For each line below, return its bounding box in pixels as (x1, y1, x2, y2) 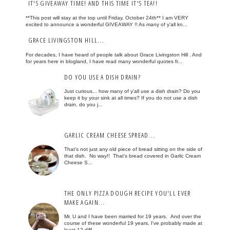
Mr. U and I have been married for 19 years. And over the (64, 214, 201, 220)
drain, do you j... (64, 102, 103, 108)
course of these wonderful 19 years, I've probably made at (64, 220, 202, 226)
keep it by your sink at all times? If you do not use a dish (64, 95, 198, 101)
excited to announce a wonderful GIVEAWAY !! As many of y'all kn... (25, 22, 187, 28)
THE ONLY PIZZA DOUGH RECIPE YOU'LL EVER (64, 188, 191, 198)
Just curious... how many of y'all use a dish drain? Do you (64, 88, 200, 94)
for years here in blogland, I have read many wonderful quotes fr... (25, 58, 182, 64)
